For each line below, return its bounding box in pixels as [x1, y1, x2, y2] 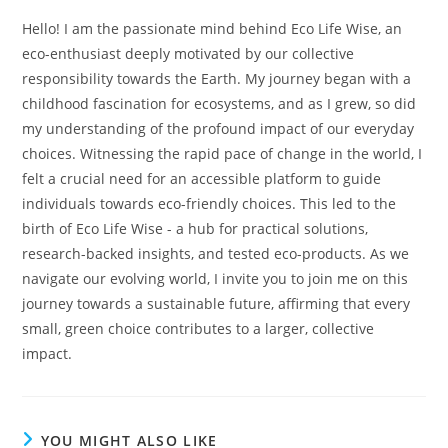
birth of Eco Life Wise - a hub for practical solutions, [22, 218, 369, 238]
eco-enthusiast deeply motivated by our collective [22, 43, 355, 63]
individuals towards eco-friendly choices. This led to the [22, 193, 397, 213]
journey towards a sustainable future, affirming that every [22, 293, 411, 313]
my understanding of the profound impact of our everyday [22, 118, 415, 138]
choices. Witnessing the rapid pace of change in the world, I [22, 143, 423, 163]
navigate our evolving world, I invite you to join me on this [22, 268, 409, 288]
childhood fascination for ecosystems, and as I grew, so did [22, 93, 417, 113]
